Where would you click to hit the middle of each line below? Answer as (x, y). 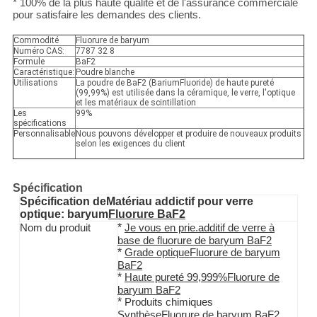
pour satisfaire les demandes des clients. (106, 15)
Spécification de (63, 202)
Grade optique (157, 253)
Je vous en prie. (161, 228)
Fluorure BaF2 (146, 214)
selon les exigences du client (130, 144)
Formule (29, 62)
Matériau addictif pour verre (179, 202)
